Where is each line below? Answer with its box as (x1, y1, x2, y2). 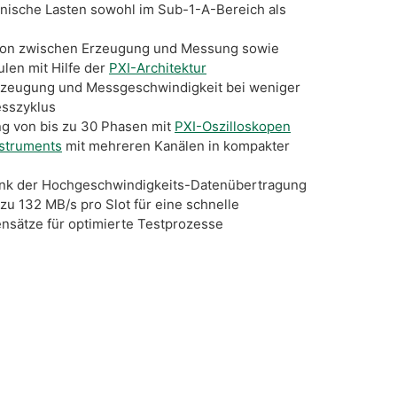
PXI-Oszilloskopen (175, 117, 291, 135)
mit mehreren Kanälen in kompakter (62, 136, 290, 154)
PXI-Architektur (109, 58, 206, 76)
